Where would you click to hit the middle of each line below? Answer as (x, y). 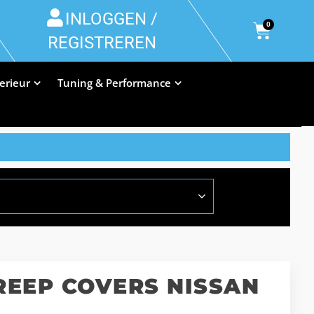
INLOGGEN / (111, 19)
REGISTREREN (102, 43)
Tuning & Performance (114, 83)
